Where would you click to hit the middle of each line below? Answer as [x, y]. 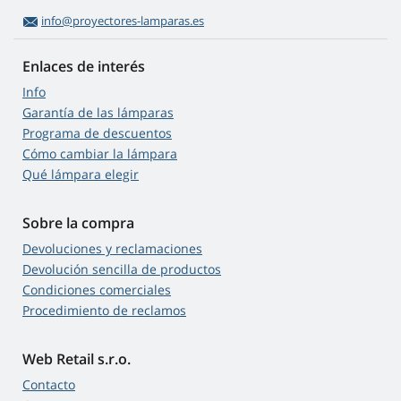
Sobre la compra [78, 223]
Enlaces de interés [84, 67]
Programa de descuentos [97, 133]
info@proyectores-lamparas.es [123, 21]
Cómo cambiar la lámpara [100, 154]
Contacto [49, 385]
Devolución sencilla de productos [122, 269]
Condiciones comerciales [97, 290]
